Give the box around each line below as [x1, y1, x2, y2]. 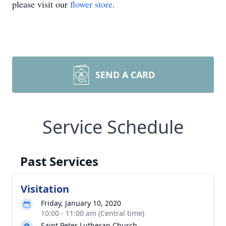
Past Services [20, 153, 98, 169]
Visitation [21, 182, 69, 196]
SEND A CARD [95, 69, 155, 81]
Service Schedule [42, 115, 184, 139]
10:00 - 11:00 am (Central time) [41, 208, 144, 218]
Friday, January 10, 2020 [41, 198, 121, 208]
